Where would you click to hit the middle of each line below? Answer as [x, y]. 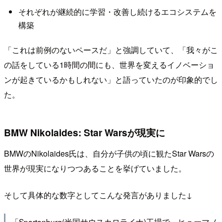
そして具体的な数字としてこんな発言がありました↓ [98, 195]
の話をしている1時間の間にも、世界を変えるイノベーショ [109, 65]
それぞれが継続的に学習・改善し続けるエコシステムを [117, 11]
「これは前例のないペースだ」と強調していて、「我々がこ [111, 50]
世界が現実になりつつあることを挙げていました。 [95, 168]
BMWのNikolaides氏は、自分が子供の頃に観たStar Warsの [109, 154]
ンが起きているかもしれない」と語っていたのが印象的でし [111, 80]
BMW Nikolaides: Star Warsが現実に [84, 133]
